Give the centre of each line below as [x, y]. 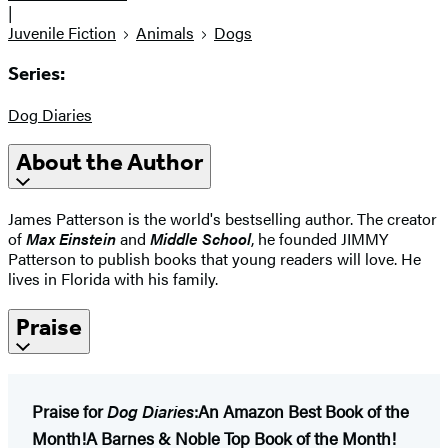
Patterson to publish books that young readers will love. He [214, 259]
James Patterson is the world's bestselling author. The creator [222, 219]
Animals [165, 33]
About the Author [109, 162]
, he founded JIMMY [319, 239]
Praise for [69, 411]
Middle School [200, 239]
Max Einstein [73, 239]
